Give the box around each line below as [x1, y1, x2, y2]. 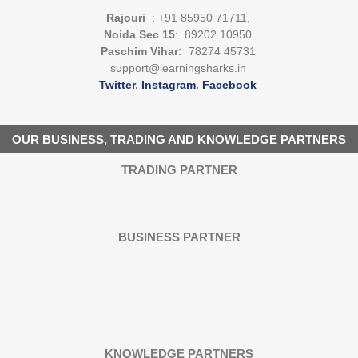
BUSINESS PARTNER [117, 230, 241, 245]
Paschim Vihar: [100, 45, 185, 58]
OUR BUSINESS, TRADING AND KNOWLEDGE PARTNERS [12, 133, 346, 147]
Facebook [202, 78, 257, 92]
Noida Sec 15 [104, 28, 175, 42]
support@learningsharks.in [109, 62, 246, 75]
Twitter [99, 78, 135, 92]
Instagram [141, 78, 196, 92]
